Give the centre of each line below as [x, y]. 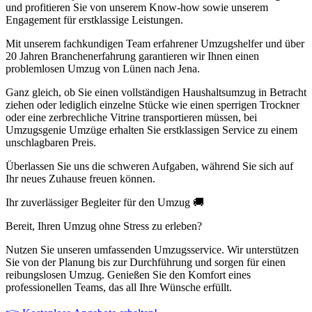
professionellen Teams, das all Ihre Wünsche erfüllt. [119, 288]
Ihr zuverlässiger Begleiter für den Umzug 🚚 [105, 203]
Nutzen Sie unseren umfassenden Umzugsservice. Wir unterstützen [152, 250]
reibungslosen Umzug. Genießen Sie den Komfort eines [128, 275]
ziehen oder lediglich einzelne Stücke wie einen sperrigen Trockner [153, 105]
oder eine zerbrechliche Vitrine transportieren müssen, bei [131, 118]
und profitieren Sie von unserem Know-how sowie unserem [137, 8]
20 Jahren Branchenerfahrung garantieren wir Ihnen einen [132, 56]
